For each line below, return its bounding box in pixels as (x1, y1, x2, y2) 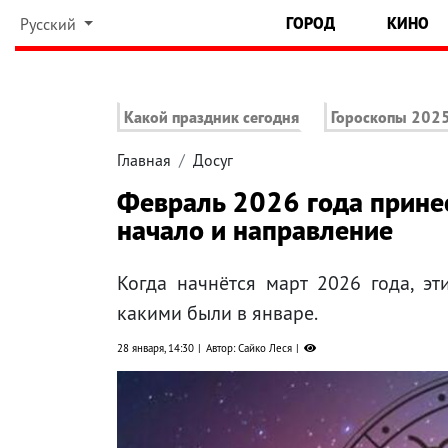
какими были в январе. (117, 300, 318, 327)
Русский (19, 14, 80, 34)
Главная (117, 150, 171, 171)
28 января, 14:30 (117, 341, 194, 356)
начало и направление (117, 211, 393, 249)
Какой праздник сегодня (124, 107, 299, 128)
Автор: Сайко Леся (206, 341, 292, 356)
